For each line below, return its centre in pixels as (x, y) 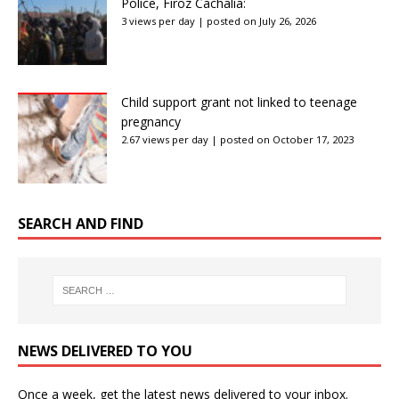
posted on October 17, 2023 (287, 139)
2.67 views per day (165, 139)
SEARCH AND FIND (81, 223)
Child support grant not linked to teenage (239, 102)
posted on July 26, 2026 (261, 20)
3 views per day (158, 20)
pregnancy (151, 121)
